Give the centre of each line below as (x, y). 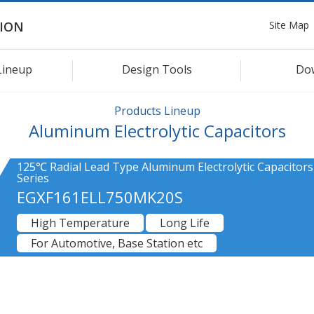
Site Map (289, 25)
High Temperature (80, 223)
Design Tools (157, 69)
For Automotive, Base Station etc (117, 243)
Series (33, 178)
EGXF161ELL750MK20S (100, 197)
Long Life (185, 223)
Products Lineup (157, 110)
